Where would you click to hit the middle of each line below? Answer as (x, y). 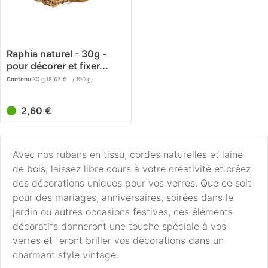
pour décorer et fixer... (58, 66)
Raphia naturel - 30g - (57, 54)
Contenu (20, 79)
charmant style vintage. (66, 255)
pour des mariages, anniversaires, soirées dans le (123, 198)
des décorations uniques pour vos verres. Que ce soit (132, 183)
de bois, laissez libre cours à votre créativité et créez (132, 169)
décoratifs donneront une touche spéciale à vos (119, 226)
